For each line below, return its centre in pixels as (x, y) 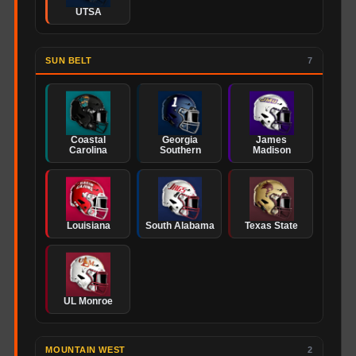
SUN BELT (69, 61)
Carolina (89, 151)
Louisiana (88, 226)
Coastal (89, 140)
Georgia (180, 140)
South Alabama (180, 226)
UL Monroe (89, 302)
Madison (271, 151)
